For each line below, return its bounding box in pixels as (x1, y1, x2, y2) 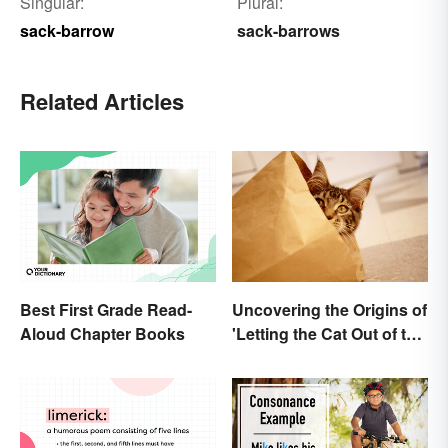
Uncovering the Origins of (232, 297, 427, 321)
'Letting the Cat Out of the (232, 321, 425, 345)
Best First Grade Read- (20, 297, 192, 321)
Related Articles (20, 85, 184, 118)
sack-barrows (236, 19, 340, 43)
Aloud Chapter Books (20, 321, 185, 345)
